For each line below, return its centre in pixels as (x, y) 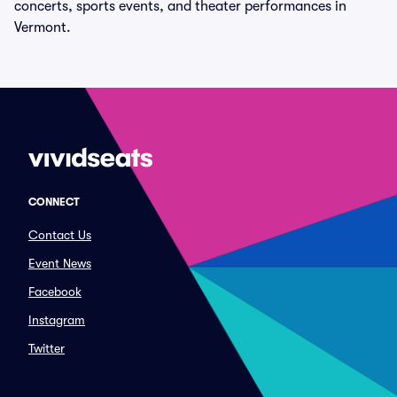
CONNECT (54, 202)
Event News (60, 263)
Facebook (55, 292)
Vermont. (43, 27)
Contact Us (60, 235)
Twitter (47, 348)
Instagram (57, 320)
